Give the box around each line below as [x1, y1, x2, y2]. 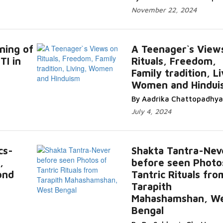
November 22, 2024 [131, 5, 197, 14]
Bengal [131, 205, 164, 216]
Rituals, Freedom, [131, 55, 216, 67]
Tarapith [131, 181, 172, 192]
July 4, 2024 [131, 107, 171, 115]
